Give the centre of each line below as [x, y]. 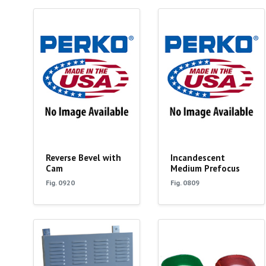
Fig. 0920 [60, 183]
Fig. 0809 [185, 183]
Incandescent [197, 158]
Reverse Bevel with [83, 158]
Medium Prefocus [205, 169]
